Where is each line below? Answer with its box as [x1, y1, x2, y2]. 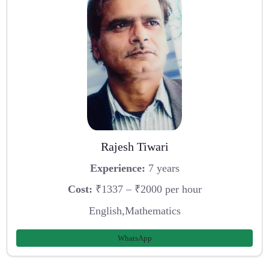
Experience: [89, 162, 145, 174]
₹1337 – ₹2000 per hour [92, 183, 202, 196]
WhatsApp [117, 233, 152, 243]
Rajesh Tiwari [100, 140, 169, 153]
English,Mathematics [88, 205, 181, 217]
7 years [145, 162, 180, 174]
